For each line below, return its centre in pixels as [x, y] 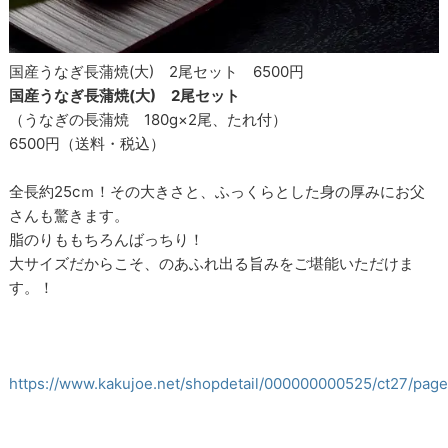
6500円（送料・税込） [87, 144]
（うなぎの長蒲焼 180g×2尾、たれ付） [148, 120]
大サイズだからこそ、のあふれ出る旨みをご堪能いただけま [212, 264]
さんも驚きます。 [69, 216]
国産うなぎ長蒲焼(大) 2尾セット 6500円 [157, 72]
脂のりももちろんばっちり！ [107, 240]
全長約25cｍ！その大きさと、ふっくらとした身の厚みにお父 [217, 192]
